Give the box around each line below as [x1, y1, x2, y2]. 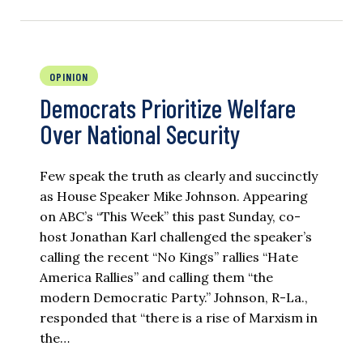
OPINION [49, 70, 88, 84]
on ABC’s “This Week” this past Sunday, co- [40, 208, 301, 225]
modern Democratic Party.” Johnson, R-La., [40, 289, 308, 306]
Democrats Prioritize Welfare [40, 92, 296, 124]
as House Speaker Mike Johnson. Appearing [40, 188, 308, 205]
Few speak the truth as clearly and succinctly [40, 168, 318, 185]
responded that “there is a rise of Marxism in [40, 310, 318, 327]
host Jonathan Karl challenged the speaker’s [40, 228, 312, 246]
